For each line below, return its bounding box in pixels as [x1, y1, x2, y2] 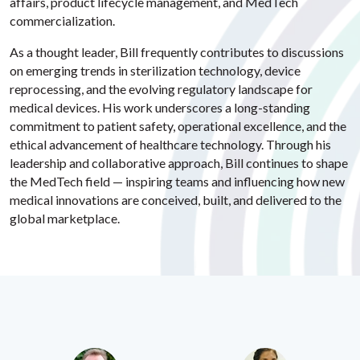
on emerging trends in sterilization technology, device [10, 63, 301, 78]
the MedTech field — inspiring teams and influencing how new [10, 174, 345, 189]
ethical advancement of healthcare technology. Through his [10, 137, 331, 152]
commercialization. [10, 13, 115, 28]
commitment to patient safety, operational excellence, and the [10, 118, 346, 133]
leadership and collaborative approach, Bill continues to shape [10, 155, 348, 170]
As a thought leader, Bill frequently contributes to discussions [10, 44, 344, 59]
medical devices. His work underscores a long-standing [10, 100, 310, 115]
